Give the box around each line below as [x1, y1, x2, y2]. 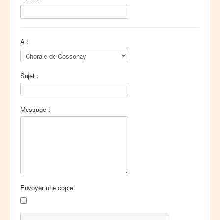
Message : [20, 105, 50, 114]
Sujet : [20, 71, 39, 80]
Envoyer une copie [20, 183, 73, 192]
